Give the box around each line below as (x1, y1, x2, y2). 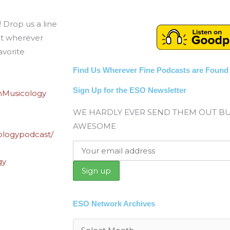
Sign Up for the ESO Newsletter (73, 86, 186, 95)
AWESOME (73, 121, 116, 131)
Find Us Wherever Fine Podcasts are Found (73, 66, 228, 75)
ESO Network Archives (73, 199, 155, 208)
